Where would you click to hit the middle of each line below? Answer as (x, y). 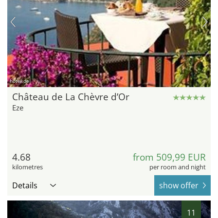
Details (25, 185)
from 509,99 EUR (169, 157)
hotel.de (19, 81)
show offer (179, 185)
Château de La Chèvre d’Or (71, 97)
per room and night (178, 167)
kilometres (27, 167)
